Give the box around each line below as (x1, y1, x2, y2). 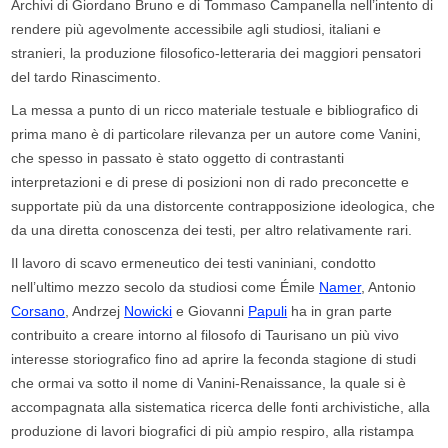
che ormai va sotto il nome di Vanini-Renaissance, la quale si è (11, 375, 407, 392)
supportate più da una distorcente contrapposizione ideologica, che (11, 198, 436, 215)
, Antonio (361, 279, 417, 296)
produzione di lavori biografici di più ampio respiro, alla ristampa (11, 423, 415, 440)
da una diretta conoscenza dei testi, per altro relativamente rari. (11, 222, 413, 239)
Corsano (11, 303, 66, 320)
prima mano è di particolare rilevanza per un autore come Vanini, (11, 126, 422, 143)
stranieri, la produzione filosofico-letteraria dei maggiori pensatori (11, 45, 422, 62)
